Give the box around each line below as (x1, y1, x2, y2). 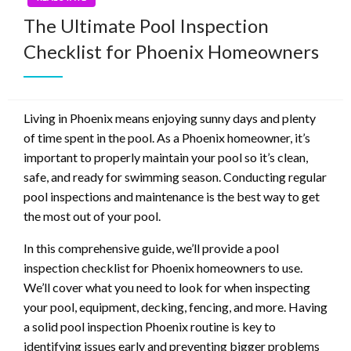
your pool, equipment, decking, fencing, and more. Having (24, 299, 327, 315)
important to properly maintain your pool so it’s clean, (24, 150, 308, 165)
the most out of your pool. (24, 208, 161, 224)
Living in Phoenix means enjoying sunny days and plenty (24, 110, 316, 126)
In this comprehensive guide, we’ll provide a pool (24, 241, 279, 256)
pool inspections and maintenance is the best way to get (24, 189, 320, 204)
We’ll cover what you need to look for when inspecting (24, 280, 310, 295)
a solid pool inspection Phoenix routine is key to (24, 319, 276, 335)
